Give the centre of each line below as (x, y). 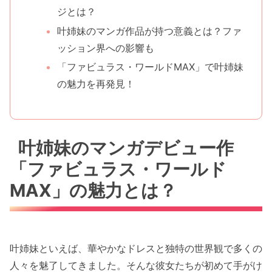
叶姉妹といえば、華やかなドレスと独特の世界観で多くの (136, 248)
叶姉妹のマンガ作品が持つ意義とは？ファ (149, 31)
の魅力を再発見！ (96, 83)
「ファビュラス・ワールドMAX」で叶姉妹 (150, 66)
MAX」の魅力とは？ (93, 191)
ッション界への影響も (105, 48)
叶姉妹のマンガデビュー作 (126, 148)
